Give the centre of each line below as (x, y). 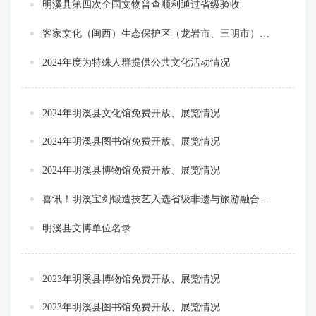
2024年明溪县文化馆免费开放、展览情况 (131, 113)
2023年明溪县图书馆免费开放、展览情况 (131, 308)
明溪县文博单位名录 (87, 228)
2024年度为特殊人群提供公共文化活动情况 (136, 62)
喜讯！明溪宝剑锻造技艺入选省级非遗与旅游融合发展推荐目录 (265, 200)
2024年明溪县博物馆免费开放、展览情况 (131, 171)
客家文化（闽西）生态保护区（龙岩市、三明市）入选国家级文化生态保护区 (265, 34)
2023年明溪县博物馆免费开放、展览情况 (131, 279)
